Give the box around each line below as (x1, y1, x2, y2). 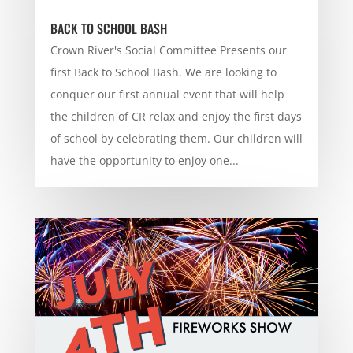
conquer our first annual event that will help (50, 86, 284, 102)
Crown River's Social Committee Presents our (50, 42, 287, 58)
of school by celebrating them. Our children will (50, 130, 303, 146)
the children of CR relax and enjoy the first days (50, 108, 302, 124)
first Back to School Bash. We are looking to (50, 64, 277, 80)
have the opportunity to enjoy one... (50, 152, 239, 168)
